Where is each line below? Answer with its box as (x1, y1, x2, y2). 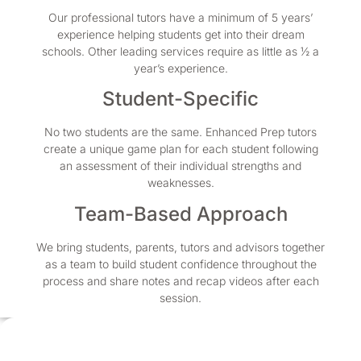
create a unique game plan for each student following (43, 142, 318, 156)
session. (160, 290, 201, 305)
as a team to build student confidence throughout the (44, 256, 317, 271)
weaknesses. (147, 176, 214, 190)
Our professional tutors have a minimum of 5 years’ (48, 10, 313, 25)
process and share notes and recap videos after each (42, 273, 319, 288)
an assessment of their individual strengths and (60, 159, 301, 173)
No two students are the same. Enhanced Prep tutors (44, 125, 317, 139)
